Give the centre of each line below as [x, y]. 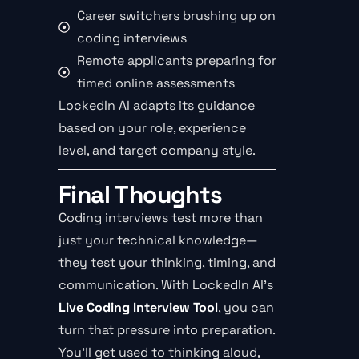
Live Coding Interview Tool [138, 307]
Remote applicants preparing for [176, 60]
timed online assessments [155, 83]
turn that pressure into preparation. [167, 329]
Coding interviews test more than [161, 217]
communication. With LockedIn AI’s [166, 284]
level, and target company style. [157, 150]
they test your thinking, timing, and [167, 262]
